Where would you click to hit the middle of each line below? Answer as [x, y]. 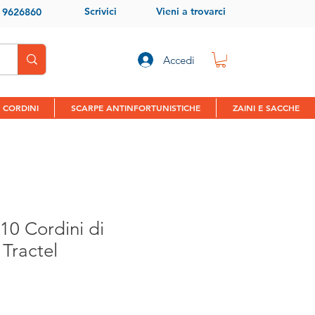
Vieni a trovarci [191, 11]
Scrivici [100, 11]
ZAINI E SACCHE [266, 107]
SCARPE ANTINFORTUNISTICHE [135, 107]
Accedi [179, 60]
